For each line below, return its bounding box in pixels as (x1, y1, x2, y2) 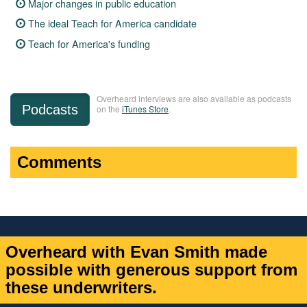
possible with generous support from (5, 260, 298, 280)
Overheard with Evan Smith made (5, 243, 268, 262)
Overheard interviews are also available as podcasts (97, 93, 291, 105)
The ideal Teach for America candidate (28, 16, 197, 31)
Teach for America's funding (28, 36, 151, 51)
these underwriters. (5, 278, 158, 297)
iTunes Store (122, 103, 169, 115)
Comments (17, 153, 101, 172)
